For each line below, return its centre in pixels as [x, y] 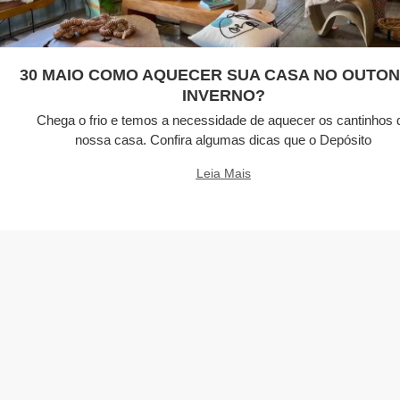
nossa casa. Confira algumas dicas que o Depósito [223, 139]
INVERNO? [223, 95]
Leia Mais [223, 174]
